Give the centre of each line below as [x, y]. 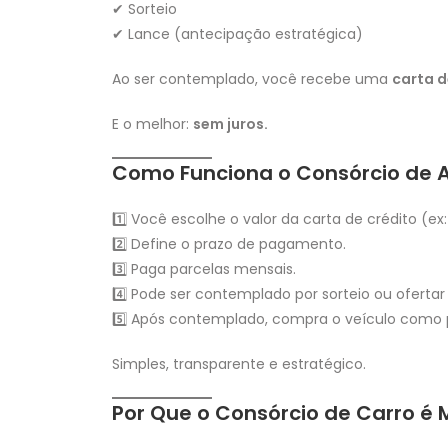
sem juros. [230, 124]
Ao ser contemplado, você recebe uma [252, 79]
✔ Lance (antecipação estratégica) [237, 34]
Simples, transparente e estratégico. [239, 364]
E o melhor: [152, 124]
